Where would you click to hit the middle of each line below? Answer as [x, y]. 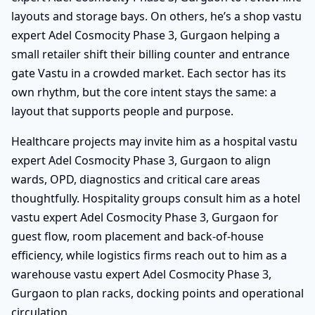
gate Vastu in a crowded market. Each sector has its [149, 73]
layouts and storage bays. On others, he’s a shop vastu [156, 17]
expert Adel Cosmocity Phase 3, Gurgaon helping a [146, 36]
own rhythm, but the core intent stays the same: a [144, 92]
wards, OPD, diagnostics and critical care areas [136, 180]
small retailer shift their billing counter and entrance [150, 54]
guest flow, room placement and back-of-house [137, 237]
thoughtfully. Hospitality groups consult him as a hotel [156, 199]
